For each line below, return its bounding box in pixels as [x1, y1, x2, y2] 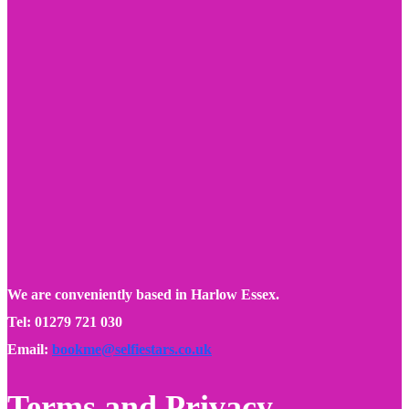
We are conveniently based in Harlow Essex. [7, 287, 279, 303]
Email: [7, 341, 52, 358]
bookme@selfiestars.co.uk [52, 341, 212, 358]
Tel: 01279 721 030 [7, 314, 122, 330]
